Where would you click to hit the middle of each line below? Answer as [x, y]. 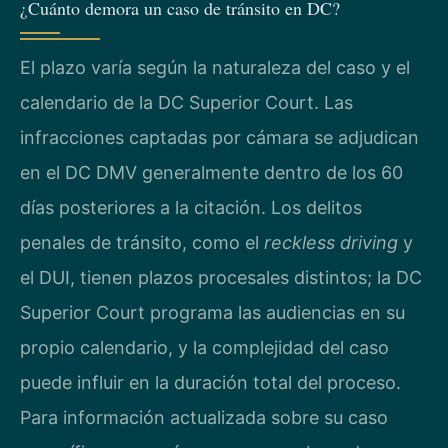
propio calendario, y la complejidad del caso [204, 348]
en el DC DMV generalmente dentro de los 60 [211, 173]
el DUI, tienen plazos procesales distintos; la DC [221, 278]
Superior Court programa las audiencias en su [212, 313]
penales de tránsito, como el [142, 243]
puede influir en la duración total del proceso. [210, 383]
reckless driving [331, 243]
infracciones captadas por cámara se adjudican [219, 138]
